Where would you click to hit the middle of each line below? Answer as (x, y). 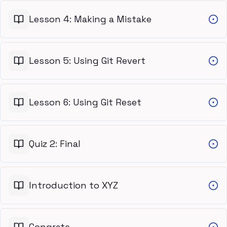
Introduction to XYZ (73, 185)
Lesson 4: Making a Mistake (90, 19)
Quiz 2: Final (55, 144)
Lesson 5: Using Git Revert (87, 61)
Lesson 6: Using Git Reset (85, 102)
